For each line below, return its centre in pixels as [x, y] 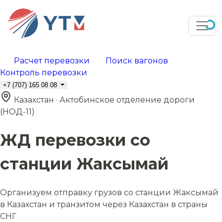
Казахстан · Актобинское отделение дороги [104, 100]
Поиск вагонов [137, 61]
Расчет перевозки [52, 61]
